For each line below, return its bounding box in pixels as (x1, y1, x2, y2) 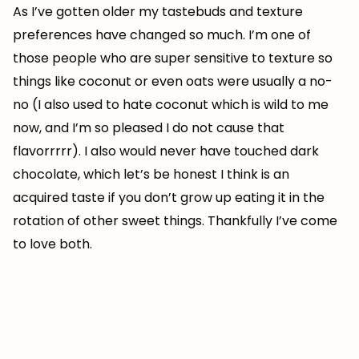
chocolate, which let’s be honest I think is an (13, 165, 289, 184)
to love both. (13, 235, 92, 253)
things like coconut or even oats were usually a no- (13, 72, 333, 91)
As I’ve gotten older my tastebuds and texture (13, 2, 303, 21)
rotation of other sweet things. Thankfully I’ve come (13, 212, 337, 230)
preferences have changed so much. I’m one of (13, 26, 311, 44)
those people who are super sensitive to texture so (13, 49, 333, 67)
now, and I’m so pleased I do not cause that (13, 119, 284, 137)
